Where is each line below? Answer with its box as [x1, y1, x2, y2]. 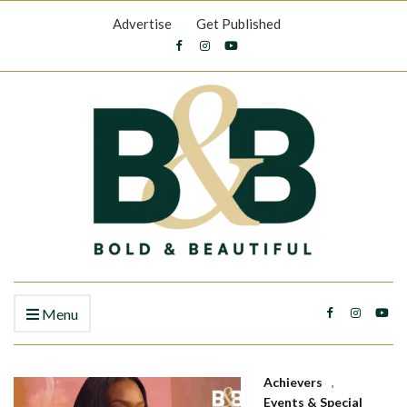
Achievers [263, 374, 323, 390]
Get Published [196, 15, 281, 32]
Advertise [113, 15, 172, 32]
